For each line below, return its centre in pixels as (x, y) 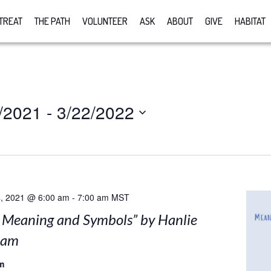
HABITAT (250, 21)
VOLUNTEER (105, 21)
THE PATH (53, 21)
